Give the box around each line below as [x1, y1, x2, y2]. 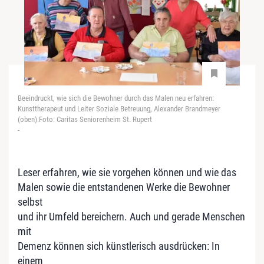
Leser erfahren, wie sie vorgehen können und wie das [18, 166, 236, 179]
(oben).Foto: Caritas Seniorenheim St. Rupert [18, 114, 152, 124]
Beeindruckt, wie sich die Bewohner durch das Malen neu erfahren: [18, 93, 214, 103]
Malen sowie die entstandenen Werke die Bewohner [18, 180, 230, 193]
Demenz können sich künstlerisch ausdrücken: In [18, 239, 220, 252]
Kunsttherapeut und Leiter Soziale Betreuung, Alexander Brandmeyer [18, 104, 220, 113]
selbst [18, 195, 42, 208]
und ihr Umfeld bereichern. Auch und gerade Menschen [18, 210, 245, 223]
